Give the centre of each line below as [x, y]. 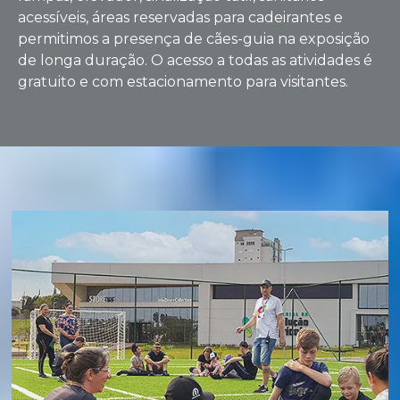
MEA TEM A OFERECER [177, 194]
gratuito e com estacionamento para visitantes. [183, 81]
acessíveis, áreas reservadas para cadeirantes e [180, 17]
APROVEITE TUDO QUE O [192, 162]
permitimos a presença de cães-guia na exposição [194, 38]
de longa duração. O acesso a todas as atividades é [195, 60]
